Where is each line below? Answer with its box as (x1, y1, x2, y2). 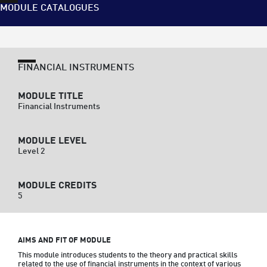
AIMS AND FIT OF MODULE (18, 234, 111, 247)
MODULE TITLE (18, 89, 83, 104)
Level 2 (18, 145, 45, 158)
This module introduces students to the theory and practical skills (18, 249, 237, 262)
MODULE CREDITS (18, 178, 97, 193)
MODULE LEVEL (18, 133, 86, 148)
